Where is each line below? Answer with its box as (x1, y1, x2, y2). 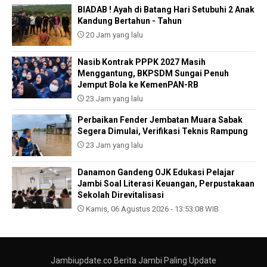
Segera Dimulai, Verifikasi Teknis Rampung (77, 126, 248, 136)
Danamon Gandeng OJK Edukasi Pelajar (77, 167, 235, 178)
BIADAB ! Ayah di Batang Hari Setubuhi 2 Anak (77, 5, 254, 15)
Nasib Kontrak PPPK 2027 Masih (77, 57, 206, 67)
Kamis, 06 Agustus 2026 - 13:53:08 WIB (84, 204, 219, 214)
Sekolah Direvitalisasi (77, 190, 164, 200)
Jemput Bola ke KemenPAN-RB (77, 80, 198, 90)
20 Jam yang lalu (84, 30, 143, 40)
